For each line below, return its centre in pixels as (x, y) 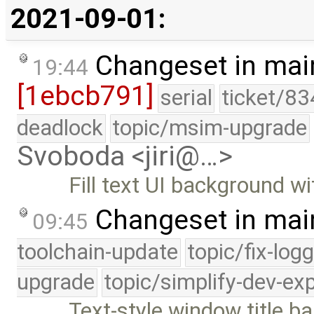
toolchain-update (97, 252)
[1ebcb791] (85, 96)
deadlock (60, 128)
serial (186, 97)
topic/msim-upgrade (210, 128)
